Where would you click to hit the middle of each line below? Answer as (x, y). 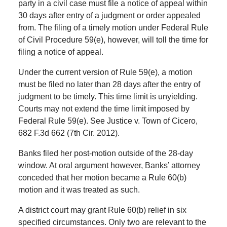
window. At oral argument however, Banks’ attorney (109, 166)
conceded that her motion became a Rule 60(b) (102, 178)
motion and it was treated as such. (79, 190)
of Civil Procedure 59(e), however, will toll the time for (113, 40)
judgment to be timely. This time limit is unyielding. (108, 97)
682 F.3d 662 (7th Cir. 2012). (69, 133)
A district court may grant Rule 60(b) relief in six (102, 210)
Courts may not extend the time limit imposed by (104, 109)
